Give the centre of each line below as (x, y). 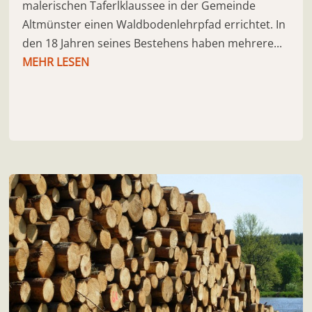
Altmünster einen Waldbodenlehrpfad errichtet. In (154, 24)
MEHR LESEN (56, 62)
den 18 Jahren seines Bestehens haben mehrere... (153, 43)
